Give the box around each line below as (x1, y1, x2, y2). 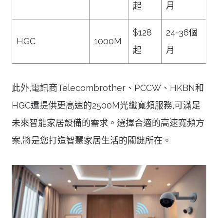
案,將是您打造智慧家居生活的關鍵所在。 (12, 135, 171, 145)
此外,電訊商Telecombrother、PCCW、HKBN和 (12, 82, 204, 93)
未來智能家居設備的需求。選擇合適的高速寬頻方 (12, 117, 204, 128)
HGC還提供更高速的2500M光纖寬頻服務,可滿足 (12, 100, 200, 110)
